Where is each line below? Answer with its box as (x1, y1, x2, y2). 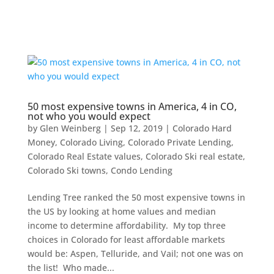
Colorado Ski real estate (145, 150, 243, 162)
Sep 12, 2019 (110, 122, 163, 134)
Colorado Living (59, 136, 123, 148)
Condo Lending (110, 165, 172, 176)
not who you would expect (27, 109, 150, 123)
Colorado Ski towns (27, 165, 106, 176)
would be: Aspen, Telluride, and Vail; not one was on (27, 248, 243, 259)
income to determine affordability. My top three (27, 220, 226, 231)
